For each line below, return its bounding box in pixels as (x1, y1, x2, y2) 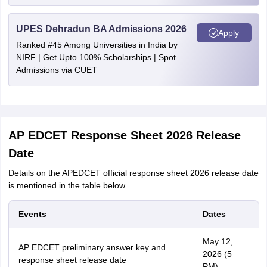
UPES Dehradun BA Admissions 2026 (15, 24, 187, 34)
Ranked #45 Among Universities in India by (15, 40, 178, 49)
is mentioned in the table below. (8, 181, 127, 190)
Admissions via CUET (15, 65, 97, 74)
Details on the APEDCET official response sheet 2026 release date (8, 168, 259, 178)
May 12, (202, 237, 233, 246)
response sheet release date (18, 255, 126, 265)
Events (18, 209, 46, 219)
